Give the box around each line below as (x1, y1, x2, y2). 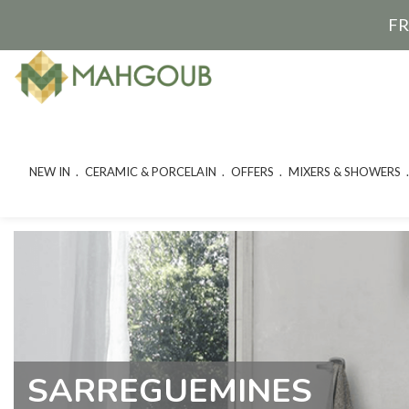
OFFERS (230, 164, 274, 179)
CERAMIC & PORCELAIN (84, 164, 216, 179)
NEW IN (28, 164, 70, 179)
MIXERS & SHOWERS (288, 164, 401, 179)
